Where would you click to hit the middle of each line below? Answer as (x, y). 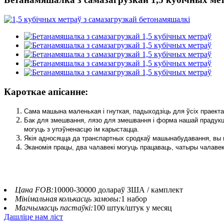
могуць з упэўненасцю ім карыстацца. (81, 129)
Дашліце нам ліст (33, 217)
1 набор (134, 199)
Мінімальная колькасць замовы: (68, 199)
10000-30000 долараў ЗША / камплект (118, 190)
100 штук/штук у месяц (132, 208)
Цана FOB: (34, 190)
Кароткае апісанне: (46, 91)
